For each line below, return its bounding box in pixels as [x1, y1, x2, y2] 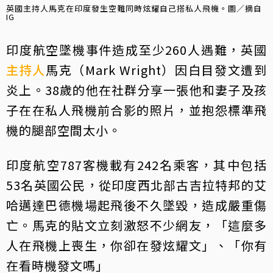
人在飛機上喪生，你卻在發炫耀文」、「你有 [6, 236, 267, 254]
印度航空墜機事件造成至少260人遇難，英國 [6, 40, 267, 58]
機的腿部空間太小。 [6, 121, 121, 139]
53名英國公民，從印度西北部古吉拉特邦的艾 [6, 175, 267, 194]
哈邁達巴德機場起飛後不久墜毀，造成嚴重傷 [6, 196, 267, 214]
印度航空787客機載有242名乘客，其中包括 [6, 155, 267, 174]
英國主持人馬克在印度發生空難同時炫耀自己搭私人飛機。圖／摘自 [6, 2, 262, 14]
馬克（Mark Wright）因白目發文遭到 [46, 60, 267, 79]
